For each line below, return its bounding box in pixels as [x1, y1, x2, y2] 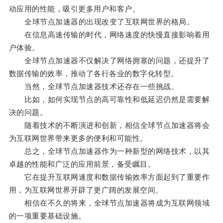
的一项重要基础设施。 [8, 212, 86, 221]
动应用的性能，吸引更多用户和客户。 [8, 4, 140, 13]
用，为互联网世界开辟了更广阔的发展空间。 [8, 186, 163, 195]
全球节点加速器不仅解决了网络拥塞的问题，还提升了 [8, 56, 210, 65]
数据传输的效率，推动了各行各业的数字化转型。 [8, 69, 179, 78]
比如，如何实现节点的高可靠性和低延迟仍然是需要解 [8, 95, 210, 104]
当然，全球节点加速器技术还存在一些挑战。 [8, 82, 179, 91]
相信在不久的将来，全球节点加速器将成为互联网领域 [8, 199, 210, 208]
